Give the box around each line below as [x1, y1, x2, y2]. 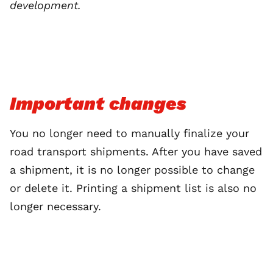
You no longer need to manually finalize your [10, 126, 249, 140]
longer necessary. [10, 199, 101, 213]
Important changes [10, 92, 186, 114]
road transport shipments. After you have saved [10, 144, 262, 158]
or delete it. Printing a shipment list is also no [10, 181, 257, 194]
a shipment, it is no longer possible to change [10, 163, 255, 176]
